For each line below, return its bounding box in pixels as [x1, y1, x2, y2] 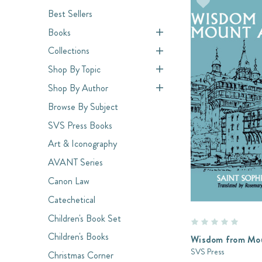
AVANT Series [48, 156, 103, 170]
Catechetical [48, 192, 95, 206]
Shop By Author [48, 81, 108, 95]
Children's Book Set [48, 211, 121, 225]
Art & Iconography [48, 137, 117, 151]
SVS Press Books [48, 118, 112, 132]
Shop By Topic [48, 63, 101, 77]
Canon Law [48, 174, 89, 188]
